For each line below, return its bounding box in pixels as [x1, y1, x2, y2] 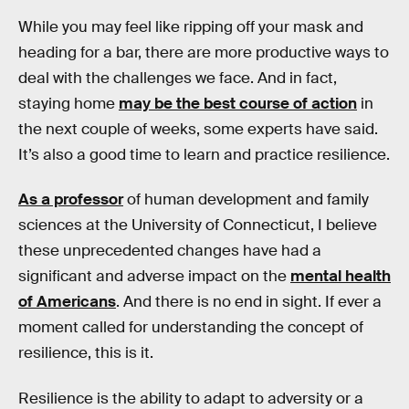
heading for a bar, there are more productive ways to [18, 42, 389, 62]
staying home [18, 93, 119, 113]
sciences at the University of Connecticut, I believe [18, 215, 377, 236]
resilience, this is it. [18, 343, 153, 363]
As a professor [18, 190, 123, 210]
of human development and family [123, 190, 369, 210]
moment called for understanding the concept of [18, 318, 363, 338]
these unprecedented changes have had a [18, 241, 321, 261]
